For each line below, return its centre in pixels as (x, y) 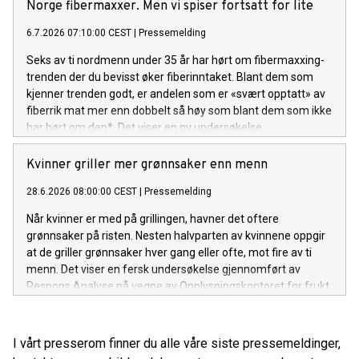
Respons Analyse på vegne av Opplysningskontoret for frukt (178, 286)
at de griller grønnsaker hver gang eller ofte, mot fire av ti (169, 253)
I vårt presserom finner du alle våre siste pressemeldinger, (177, 344)
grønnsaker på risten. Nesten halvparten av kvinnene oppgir (176, 236)
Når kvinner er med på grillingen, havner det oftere (153, 219)
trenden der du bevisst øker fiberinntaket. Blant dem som (170, 77)
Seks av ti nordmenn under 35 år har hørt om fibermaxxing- (175, 61)
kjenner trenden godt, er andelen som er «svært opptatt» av (176, 94)
